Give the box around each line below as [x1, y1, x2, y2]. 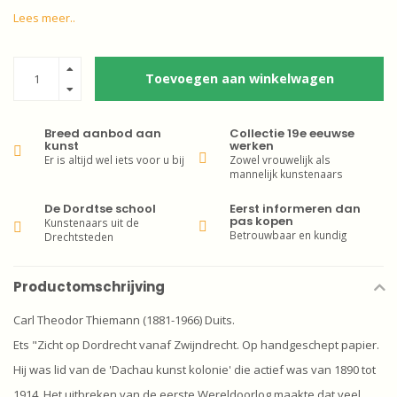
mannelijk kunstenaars [230, 167, 343, 181]
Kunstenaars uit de [44, 215, 139, 230]
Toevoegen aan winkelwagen [144, 70, 334, 87]
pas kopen [230, 213, 293, 230]
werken [230, 137, 274, 154]
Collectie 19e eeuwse [230, 125, 354, 142]
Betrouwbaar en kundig [230, 228, 346, 242]
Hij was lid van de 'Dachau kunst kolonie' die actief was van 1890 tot [13, 362, 376, 378]
